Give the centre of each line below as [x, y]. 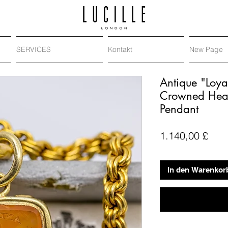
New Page [206, 49]
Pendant [179, 109]
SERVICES [34, 49]
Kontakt [120, 49]
